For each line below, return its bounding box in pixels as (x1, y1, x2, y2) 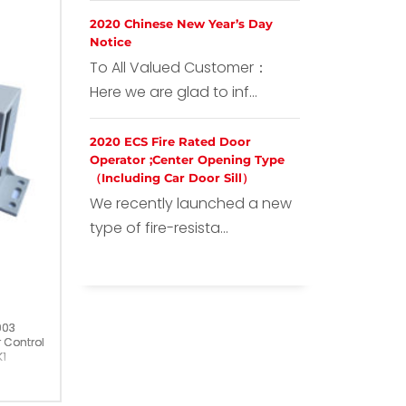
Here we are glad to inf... (89, 82, 257, 102)
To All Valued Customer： (89, 57, 268, 78)
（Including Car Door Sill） (89, 170, 254, 185)
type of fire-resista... (89, 217, 228, 238)
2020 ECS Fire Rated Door (89, 134, 251, 149)
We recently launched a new (89, 193, 292, 214)
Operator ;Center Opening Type (89, 152, 285, 167)
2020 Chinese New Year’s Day (89, 16, 273, 31)
